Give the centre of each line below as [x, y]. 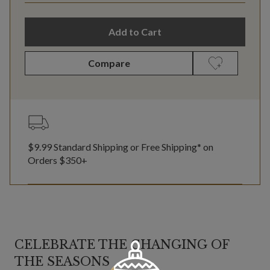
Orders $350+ [58, 160]
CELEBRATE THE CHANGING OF [122, 245]
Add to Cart [135, 32]
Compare [109, 63]
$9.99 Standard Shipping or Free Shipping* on [121, 147]
